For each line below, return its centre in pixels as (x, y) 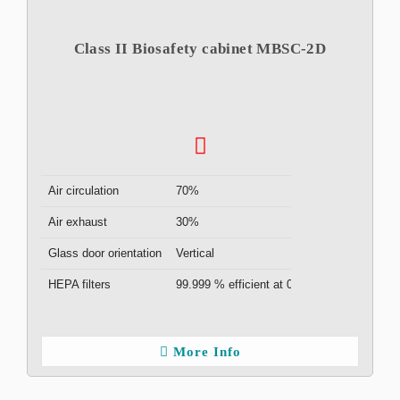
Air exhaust (78, 222)
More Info (207, 352)
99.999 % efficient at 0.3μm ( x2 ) (262, 284)
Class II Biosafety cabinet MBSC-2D (200, 49)
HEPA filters (79, 284)
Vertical (195, 253)
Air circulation (83, 191)
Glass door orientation (105, 253)
